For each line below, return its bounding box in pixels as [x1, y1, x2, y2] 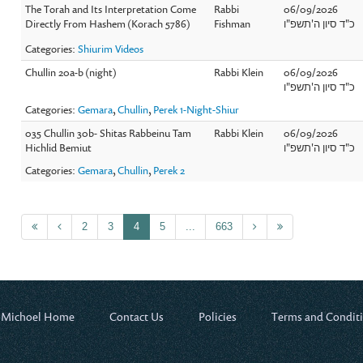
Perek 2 [153, 162, 186, 177]
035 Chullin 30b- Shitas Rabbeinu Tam [25, 125, 192, 140]
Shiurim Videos [78, 41, 144, 56]
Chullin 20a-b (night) [25, 64, 117, 79]
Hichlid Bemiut [25, 139, 92, 155]
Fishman [214, 15, 251, 31]
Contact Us [109, 308, 164, 324]
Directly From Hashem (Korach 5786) [25, 15, 191, 31]
